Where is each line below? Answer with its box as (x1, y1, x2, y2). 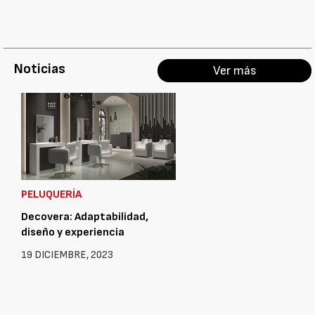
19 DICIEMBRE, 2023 (21, 247, 113, 262)
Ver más (212, 63, 257, 78)
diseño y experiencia (21, 225, 124, 239)
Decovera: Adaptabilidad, (21, 210, 148, 224)
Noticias (14, 60, 65, 77)
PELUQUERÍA (21, 187, 82, 201)
